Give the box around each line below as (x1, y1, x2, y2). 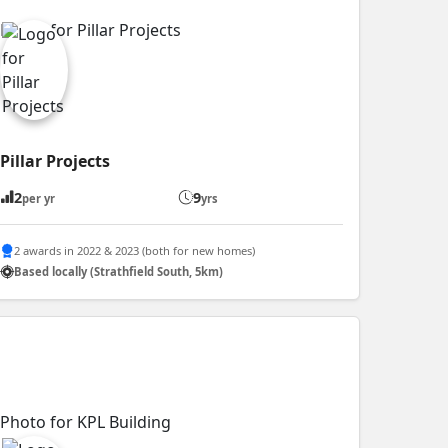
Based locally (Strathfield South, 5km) (13, 264, 223, 280)
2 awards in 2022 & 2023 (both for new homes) (13, 243, 255, 259)
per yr (21, 190, 55, 206)
